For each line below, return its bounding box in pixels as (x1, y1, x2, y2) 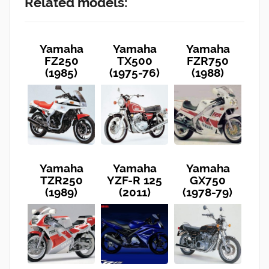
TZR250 (40, 173, 83, 187)
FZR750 (187, 53, 229, 67)
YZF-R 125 (107, 173, 162, 187)
